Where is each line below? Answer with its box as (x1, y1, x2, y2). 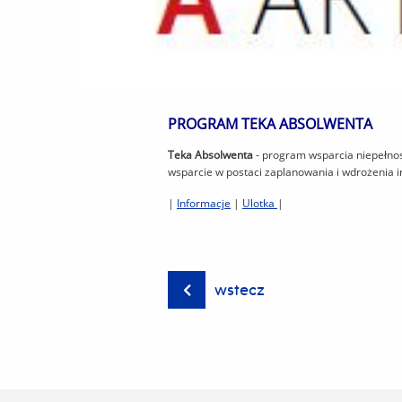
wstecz (214, 279, 265, 301)
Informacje (177, 196, 231, 212)
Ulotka (242, 196, 277, 212)
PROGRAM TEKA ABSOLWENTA (168, 114, 372, 135)
